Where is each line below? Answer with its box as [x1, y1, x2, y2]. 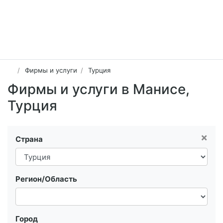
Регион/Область [15, 174, 77, 184]
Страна [15, 134, 43, 144]
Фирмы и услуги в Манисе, [7, 81, 190, 98]
